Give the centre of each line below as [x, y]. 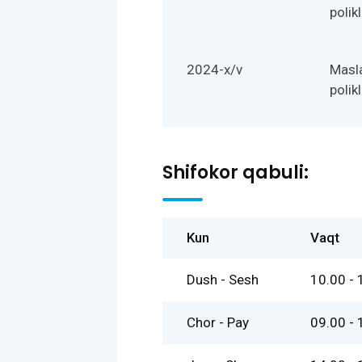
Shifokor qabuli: [236, 172]
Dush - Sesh [223, 279]
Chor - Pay [218, 322]
